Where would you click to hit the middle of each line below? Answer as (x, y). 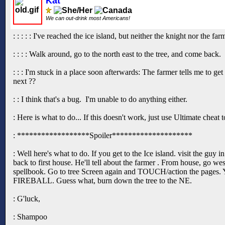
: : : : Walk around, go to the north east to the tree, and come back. (117, 54)
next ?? (24, 81)
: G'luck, (27, 199)
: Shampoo (30, 217)
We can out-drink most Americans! (89, 18)
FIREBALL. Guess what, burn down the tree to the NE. (102, 181)
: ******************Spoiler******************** (103, 136)
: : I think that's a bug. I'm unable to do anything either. (100, 99)
